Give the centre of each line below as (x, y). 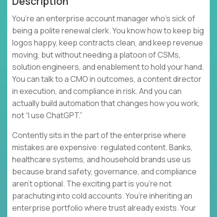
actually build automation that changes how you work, (106, 103)
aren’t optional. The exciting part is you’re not (92, 184)
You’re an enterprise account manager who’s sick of (104, 19)
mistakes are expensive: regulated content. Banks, (102, 147)
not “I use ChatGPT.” (47, 116)
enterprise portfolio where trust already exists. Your (104, 208)
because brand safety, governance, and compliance (104, 172)
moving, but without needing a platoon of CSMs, (96, 55)
